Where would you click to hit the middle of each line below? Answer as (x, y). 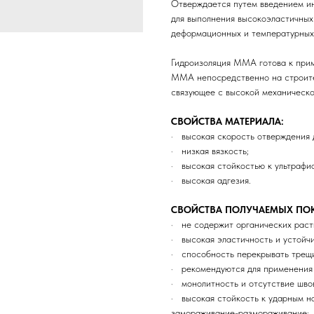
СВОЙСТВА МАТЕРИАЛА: (227, 121)
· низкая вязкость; (210, 151)
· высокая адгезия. (211, 180)
